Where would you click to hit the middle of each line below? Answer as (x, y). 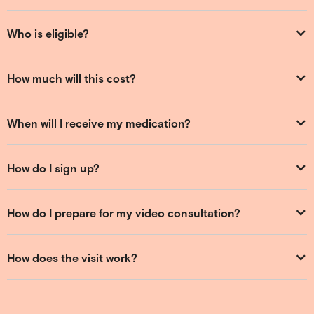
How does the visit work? (72, 257)
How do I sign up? (53, 168)
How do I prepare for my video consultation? (124, 212)
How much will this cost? (71, 78)
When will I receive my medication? (99, 123)
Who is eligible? (48, 33)
